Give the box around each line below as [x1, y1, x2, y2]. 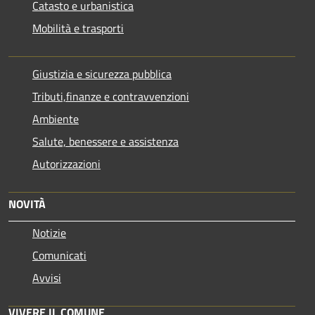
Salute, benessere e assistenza [32, 132, 179, 150]
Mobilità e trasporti [32, 19, 124, 37]
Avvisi [32, 269, 61, 286]
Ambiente [32, 110, 79, 127]
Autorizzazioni [32, 155, 101, 172]
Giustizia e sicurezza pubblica [32, 65, 172, 82]
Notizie [32, 224, 66, 241]
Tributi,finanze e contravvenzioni [32, 87, 189, 105]
